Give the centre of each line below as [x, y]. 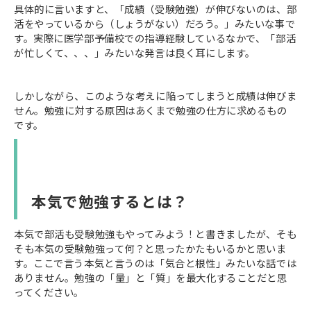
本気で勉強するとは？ [110, 201]
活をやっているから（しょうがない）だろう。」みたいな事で [155, 24]
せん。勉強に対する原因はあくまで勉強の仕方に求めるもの [151, 110]
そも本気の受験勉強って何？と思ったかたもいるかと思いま [150, 249]
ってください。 [49, 292]
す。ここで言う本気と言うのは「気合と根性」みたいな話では [155, 263]
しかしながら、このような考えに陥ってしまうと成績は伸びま [155, 96]
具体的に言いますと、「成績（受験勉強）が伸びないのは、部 [155, 9]
